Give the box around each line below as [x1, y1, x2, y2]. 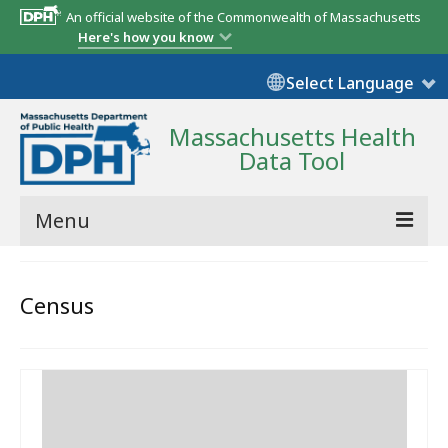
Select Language [286, 71, 414, 94]
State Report [45, 306, 139, 329]
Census [20, 290, 94, 321]
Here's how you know [77, 28, 214, 46]
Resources [45, 388, 122, 411]
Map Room [45, 347, 125, 370]
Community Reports [45, 265, 194, 288]
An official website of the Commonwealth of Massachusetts [65, 8, 421, 26]
